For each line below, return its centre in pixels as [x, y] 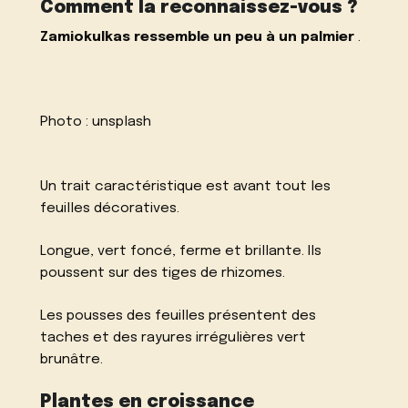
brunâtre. [72, 359]
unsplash [122, 122]
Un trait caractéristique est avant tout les [186, 187]
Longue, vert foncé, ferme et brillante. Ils [181, 252]
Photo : [66, 122]
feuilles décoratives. [110, 209]
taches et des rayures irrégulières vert [173, 337]
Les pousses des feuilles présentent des [178, 316]
